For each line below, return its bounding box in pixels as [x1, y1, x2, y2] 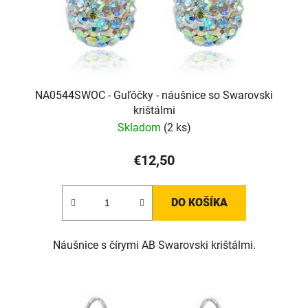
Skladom [117, 120, 164, 134]
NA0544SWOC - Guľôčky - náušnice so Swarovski [35, 88, 273, 102]
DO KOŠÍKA [171, 195, 228, 209]
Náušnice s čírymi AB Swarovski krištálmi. [52, 238, 256, 252]
